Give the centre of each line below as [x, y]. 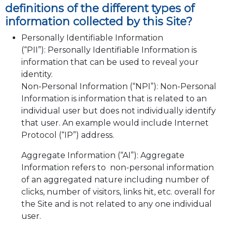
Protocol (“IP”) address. [67, 135]
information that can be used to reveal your [110, 62]
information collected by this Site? [99, 22]
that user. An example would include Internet [115, 123]
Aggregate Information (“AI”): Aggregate [103, 156]
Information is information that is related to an [114, 99]
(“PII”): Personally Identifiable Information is [109, 50]
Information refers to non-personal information [117, 168]
